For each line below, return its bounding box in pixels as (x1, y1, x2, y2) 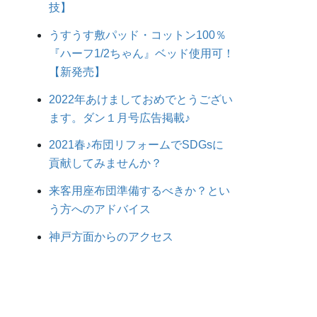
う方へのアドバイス (49, 203, 151, 216)
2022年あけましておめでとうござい (49, 93, 234, 105)
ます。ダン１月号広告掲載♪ (49, 111, 191, 124)
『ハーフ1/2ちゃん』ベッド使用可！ (49, 47, 235, 59)
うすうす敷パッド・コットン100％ (49, 28, 227, 41)
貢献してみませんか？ (49, 157, 163, 170)
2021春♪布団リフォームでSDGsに (49, 139, 224, 151)
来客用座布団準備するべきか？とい (49, 185, 231, 197)
